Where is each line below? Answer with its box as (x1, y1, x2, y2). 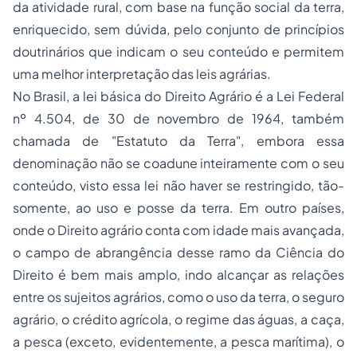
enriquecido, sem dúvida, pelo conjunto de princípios (13, 21, 344, 37)
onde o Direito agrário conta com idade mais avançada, (13, 222, 344, 238)
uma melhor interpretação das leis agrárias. (13, 65, 271, 82)
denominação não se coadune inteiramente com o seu (13, 155, 344, 171)
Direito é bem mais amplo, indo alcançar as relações (13, 266, 344, 283)
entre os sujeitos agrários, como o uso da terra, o (13, 288, 302, 305)
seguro (302, 288, 344, 305)
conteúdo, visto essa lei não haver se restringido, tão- (13, 177, 344, 194)
